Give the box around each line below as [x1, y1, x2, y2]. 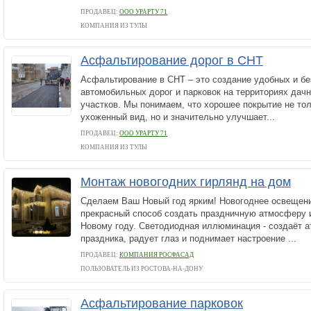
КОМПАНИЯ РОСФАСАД [119, 251, 194, 258]
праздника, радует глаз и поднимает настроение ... [81, 233, 296, 244]
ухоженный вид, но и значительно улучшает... [81, 112, 275, 122]
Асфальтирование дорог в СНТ [81, 53, 263, 67]
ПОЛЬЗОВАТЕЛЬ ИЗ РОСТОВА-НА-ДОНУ [81, 265, 203, 272]
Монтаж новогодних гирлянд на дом [81, 175, 291, 189]
